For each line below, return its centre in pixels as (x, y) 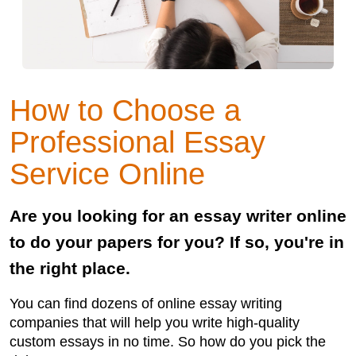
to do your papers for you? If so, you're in (177, 242)
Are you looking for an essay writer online (178, 216)
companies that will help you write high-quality (155, 323)
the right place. (70, 269)
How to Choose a (125, 110)
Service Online (107, 174)
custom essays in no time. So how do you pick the (168, 342)
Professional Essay (137, 142)
